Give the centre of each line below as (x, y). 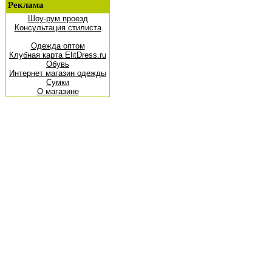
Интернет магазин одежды (58, 73)
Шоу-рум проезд (58, 19)
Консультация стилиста (58, 28)
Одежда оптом (58, 46)
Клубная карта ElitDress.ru (58, 55)
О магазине (58, 91)
